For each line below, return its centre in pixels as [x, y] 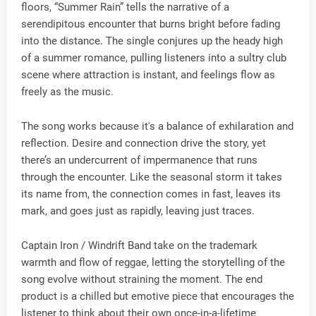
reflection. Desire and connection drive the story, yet [144, 143]
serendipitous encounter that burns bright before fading [151, 24]
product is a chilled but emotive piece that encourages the [158, 296]
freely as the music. [67, 92]
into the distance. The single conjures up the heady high [152, 41]
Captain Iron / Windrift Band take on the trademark [139, 245]
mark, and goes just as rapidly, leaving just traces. [138, 211]
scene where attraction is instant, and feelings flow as [148, 75]
